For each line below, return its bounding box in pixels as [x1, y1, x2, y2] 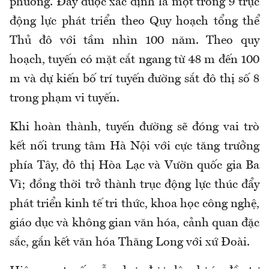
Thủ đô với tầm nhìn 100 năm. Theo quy [10, 35, 259, 47]
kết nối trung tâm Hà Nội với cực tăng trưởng [10, 141, 259, 153]
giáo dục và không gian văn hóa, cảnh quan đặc [10, 217, 259, 230]
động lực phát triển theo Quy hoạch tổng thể [10, 16, 259, 28]
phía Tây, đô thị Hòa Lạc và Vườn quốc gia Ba [10, 160, 259, 172]
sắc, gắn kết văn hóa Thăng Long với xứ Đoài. [10, 237, 250, 249]
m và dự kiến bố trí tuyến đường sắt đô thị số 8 [10, 73, 259, 86]
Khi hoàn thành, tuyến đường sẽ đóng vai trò [10, 121, 259, 134]
